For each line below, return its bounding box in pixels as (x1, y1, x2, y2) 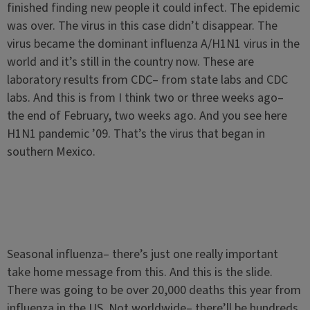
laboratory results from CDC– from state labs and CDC (6, 71, 288, 89)
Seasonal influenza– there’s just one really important (6, 246, 278, 263)
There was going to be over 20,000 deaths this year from (6, 282, 301, 299)
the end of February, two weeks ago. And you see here (6, 107, 287, 125)
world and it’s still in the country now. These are (6, 53, 254, 71)
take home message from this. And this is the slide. (6, 264, 273, 281)
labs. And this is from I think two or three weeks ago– (6, 89, 284, 107)
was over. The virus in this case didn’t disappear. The (6, 17, 277, 35)
